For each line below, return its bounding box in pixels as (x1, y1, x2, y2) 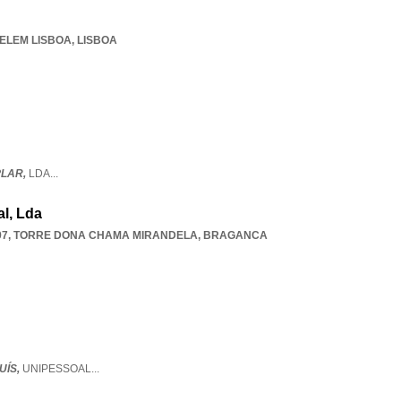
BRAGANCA (203, 229, 268, 242)
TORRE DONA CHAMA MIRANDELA (13, 229, 198, 242)
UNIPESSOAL (22, 363, 91, 375)
